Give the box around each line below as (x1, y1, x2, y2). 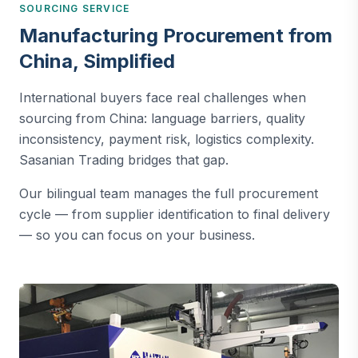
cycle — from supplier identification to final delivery (19, 206, 330, 222)
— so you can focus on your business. (19, 227, 255, 243)
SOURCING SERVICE (19, 2, 130, 14)
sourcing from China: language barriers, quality (19, 110, 305, 126)
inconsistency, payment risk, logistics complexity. (19, 131, 314, 147)
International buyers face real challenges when (19, 89, 306, 105)
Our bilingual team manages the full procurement (19, 185, 318, 201)
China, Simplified (19, 50, 175, 73)
